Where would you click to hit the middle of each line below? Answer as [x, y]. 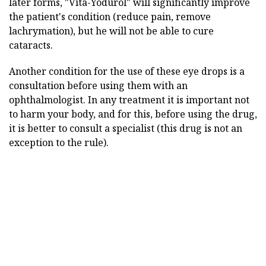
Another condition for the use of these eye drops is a [127, 71]
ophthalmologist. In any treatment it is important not [129, 99]
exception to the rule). [59, 142]
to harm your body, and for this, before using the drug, [133, 114]
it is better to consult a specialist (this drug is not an [126, 128]
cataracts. [31, 45]
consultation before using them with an [98, 85]
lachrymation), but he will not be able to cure [111, 31]
